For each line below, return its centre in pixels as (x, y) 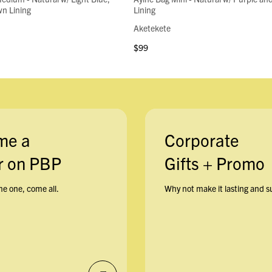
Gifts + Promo (215, 163)
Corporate (202, 140)
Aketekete (152, 28)
